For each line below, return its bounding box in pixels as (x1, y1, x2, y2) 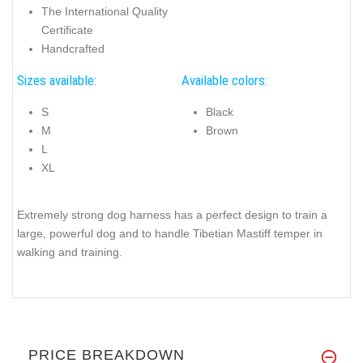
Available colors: (181, 72, 267, 89)
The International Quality (41, 4, 168, 18)
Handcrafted (41, 41, 105, 55)
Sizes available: (17, 72, 96, 89)
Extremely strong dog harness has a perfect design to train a (17, 208, 327, 222)
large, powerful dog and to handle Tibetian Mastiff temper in (17, 227, 322, 241)
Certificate (41, 23, 93, 36)
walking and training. (17, 246, 122, 259)
